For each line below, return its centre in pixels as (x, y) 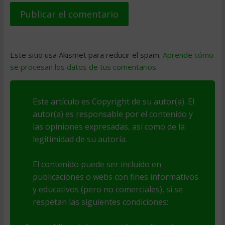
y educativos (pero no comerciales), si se (107, 190)
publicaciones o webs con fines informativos (115, 177)
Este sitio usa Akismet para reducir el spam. (86, 55)
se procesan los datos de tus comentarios (83, 67)
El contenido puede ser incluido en (97, 164)
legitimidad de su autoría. (80, 139)
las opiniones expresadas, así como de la (108, 127)
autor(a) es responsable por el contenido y (113, 114)
